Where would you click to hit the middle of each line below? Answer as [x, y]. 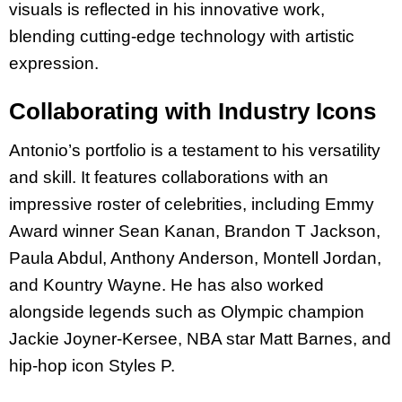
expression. [54, 63]
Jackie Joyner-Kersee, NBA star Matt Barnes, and [200, 338]
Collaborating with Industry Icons [192, 111]
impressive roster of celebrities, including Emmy [192, 204]
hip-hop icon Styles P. [94, 365]
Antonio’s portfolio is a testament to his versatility [195, 150]
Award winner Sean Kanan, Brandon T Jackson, [195, 231]
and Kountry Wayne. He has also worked [166, 284]
